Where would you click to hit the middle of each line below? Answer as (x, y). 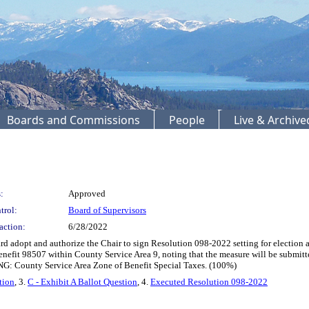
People (187, 120)
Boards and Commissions (73, 120)
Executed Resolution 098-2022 (209, 281)
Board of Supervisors (107, 210)
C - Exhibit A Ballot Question (82, 281)
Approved (87, 193)
